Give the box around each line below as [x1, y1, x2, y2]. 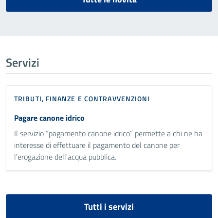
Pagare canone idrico [14, 111, 85, 124]
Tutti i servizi [84, 200, 134, 213]
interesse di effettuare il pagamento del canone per [14, 139, 180, 151]
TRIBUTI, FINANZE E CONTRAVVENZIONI [14, 93, 150, 104]
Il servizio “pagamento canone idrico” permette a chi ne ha [14, 127, 202, 139]
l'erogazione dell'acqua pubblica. [14, 150, 116, 163]
